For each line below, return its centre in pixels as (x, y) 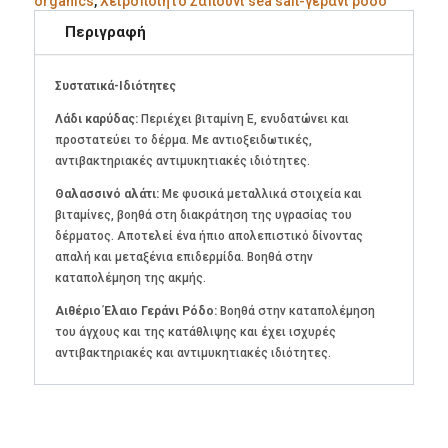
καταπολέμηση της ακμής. (130, 277)
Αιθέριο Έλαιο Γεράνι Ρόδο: (135, 310)
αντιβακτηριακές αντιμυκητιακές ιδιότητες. (182, 160)
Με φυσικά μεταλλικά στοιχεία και (260, 193)
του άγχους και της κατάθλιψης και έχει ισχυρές (195, 331)
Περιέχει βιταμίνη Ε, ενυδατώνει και (244, 118)
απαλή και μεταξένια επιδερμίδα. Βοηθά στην (183, 256)
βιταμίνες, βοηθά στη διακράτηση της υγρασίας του (203, 214)
